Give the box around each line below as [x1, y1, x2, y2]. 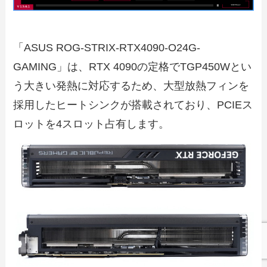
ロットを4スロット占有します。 [13, 117, 170, 130]
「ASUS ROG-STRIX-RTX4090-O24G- [13, 41, 201, 54]
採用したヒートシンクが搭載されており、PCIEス [13, 98, 253, 111]
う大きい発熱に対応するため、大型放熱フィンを [13, 79, 250, 92]
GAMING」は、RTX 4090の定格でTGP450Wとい [13, 60, 252, 73]
